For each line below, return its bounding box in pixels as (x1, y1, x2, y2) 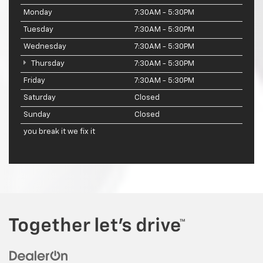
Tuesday (23, 25, 53, 33)
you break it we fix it (23, 127, 95, 136)
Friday (23, 76, 45, 85)
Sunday (23, 110, 50, 119)
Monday (23, 8, 52, 16)
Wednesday (23, 42, 66, 50)
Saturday (23, 93, 56, 102)
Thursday (29, 59, 65, 68)
